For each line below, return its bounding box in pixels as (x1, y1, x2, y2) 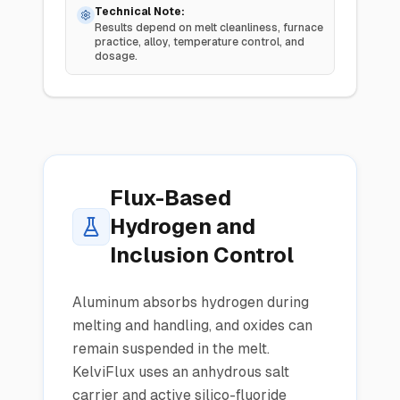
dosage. (95, 50, 137, 62)
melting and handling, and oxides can (72, 317, 312, 334)
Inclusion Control (110, 243, 294, 267)
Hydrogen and (110, 214, 255, 238)
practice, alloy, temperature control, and (95, 36, 304, 48)
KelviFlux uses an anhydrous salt (72, 363, 289, 380)
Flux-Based (110, 186, 231, 210)
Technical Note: (95, 5, 185, 18)
